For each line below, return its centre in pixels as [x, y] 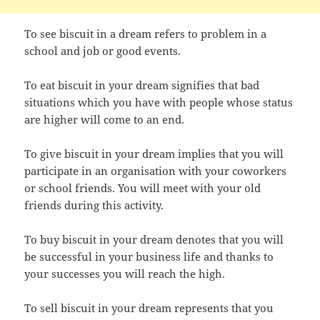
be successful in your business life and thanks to [149, 256]
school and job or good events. [103, 50]
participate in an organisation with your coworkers [156, 170]
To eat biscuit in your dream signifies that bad [142, 85]
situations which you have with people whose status [159, 102]
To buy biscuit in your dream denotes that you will [154, 239]
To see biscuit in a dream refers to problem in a [146, 33]
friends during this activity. [94, 205]
